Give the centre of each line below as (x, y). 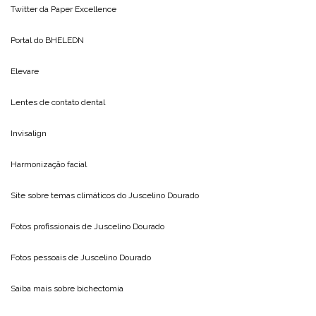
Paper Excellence (84, 9)
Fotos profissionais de (52, 226)
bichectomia (100, 288)
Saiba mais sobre (44, 288)
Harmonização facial (49, 164)
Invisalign (29, 133)
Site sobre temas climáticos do (69, 195)
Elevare (25, 71)
